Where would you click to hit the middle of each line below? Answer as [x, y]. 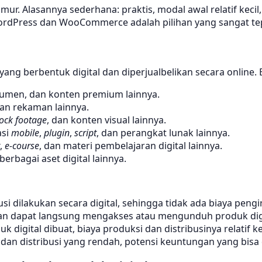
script [85, 132]
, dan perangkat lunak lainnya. [163, 132]
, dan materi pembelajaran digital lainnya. [131, 145]
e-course [22, 145]
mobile [25, 132]
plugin [57, 132]
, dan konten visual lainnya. [106, 120]
